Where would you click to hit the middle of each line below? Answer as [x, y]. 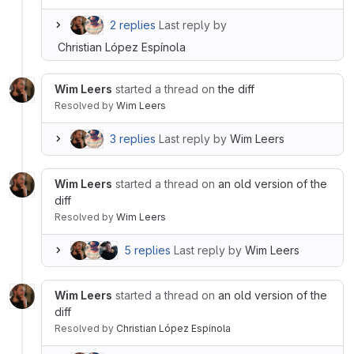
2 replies [133, 24]
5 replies [147, 250]
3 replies [133, 138]
